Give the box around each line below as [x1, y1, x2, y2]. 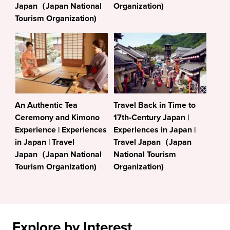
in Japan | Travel [14, 137, 74, 148]
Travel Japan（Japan [113, 137, 191, 148]
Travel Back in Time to [113, 100, 196, 111]
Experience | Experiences [14, 125, 107, 136]
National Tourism [113, 149, 176, 160]
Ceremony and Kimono [14, 112, 100, 123]
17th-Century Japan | [113, 112, 189, 123]
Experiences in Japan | [113, 125, 196, 136]
